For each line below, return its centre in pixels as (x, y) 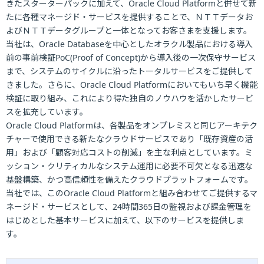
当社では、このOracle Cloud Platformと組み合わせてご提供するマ (132, 193)
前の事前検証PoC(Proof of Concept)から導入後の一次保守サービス (131, 57)
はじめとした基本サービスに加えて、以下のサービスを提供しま (125, 220)
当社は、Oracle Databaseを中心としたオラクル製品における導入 (129, 44)
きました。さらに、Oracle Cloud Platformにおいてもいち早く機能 (132, 85)
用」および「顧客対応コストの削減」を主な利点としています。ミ (129, 152)
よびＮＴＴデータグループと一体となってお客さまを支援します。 (129, 30)
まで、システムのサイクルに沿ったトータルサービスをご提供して (129, 71)
